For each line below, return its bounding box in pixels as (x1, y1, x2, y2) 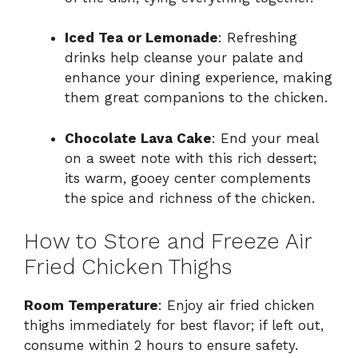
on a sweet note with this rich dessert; (65, 149, 316, 166)
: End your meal (212, 129, 318, 146)
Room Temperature (24, 297, 158, 314)
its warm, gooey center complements (65, 169, 311, 186)
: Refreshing (218, 30, 297, 46)
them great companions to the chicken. (65, 89, 328, 106)
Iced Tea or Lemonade (65, 30, 218, 46)
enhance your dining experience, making (65, 70, 332, 86)
